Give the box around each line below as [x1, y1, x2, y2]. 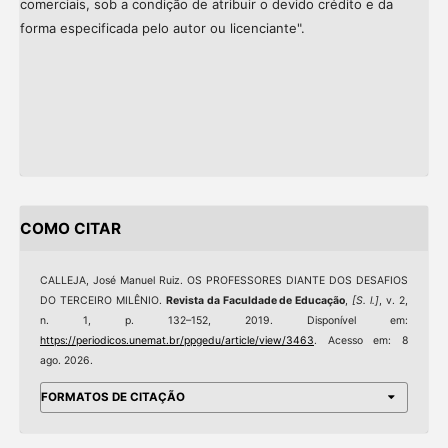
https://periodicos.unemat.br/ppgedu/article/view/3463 [39, 334, 314, 348]
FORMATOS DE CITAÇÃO [40, 389, 185, 404]
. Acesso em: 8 [313, 334, 409, 348]
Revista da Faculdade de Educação [165, 294, 346, 308]
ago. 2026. [39, 354, 93, 368]
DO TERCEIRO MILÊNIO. [39, 294, 166, 308]
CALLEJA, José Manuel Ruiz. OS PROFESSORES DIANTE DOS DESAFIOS [39, 274, 409, 288]
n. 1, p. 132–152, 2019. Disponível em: [39, 314, 409, 328]
